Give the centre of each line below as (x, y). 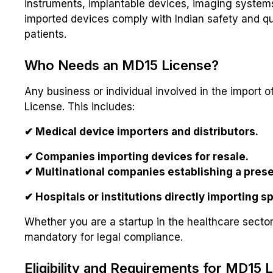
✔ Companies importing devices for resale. (136, 157)
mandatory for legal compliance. (104, 237)
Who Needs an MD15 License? (122, 66)
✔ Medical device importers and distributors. (141, 132)
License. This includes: (80, 107)
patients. (45, 34)
